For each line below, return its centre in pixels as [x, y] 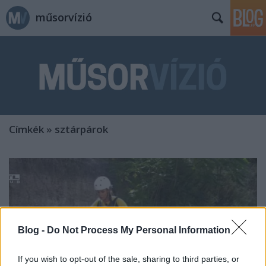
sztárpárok [81, 129]
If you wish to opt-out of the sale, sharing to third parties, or [129, 259]
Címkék [26, 129]
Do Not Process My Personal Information [139, 230]
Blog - [32, 230]
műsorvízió [64, 17]
